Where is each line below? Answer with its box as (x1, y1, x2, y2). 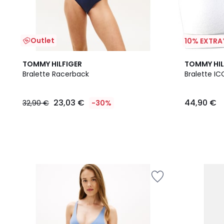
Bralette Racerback (22, 69, 89, 79)
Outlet (30, 35, 54, 45)
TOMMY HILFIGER (22, 59, 82, 69)
